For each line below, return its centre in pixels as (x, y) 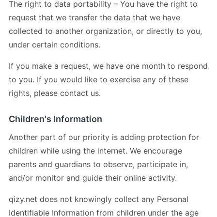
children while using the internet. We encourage (95, 150)
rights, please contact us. (55, 93)
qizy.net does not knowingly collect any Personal (99, 199)
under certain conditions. (54, 44)
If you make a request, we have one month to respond (108, 66)
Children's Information (55, 119)
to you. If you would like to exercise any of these (99, 79)
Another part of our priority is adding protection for (104, 137)
